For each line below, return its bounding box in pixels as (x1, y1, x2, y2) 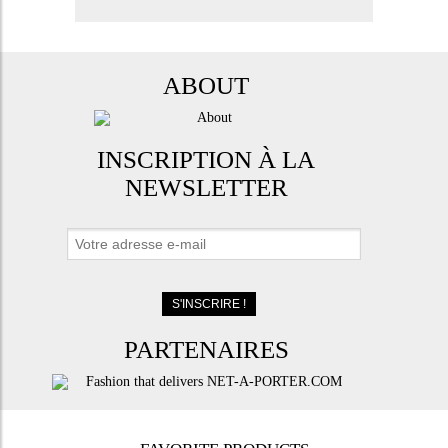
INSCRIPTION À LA (97, 145, 316, 173)
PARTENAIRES (123, 335, 289, 363)
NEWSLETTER (124, 173, 288, 201)
